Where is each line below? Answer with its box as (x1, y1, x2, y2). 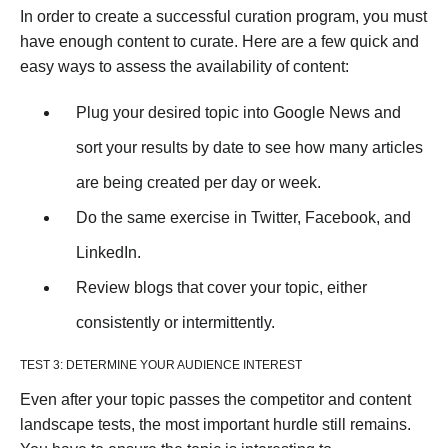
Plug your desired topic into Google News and (76, 104, 401, 122)
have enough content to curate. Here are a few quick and (20, 33, 419, 51)
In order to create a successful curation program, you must (20, 8, 427, 26)
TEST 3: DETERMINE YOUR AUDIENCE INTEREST (20, 358, 302, 373)
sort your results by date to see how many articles (76, 139, 423, 157)
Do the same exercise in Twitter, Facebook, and (76, 209, 411, 227)
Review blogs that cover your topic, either (76, 279, 367, 297)
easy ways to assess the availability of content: (20, 58, 349, 76)
